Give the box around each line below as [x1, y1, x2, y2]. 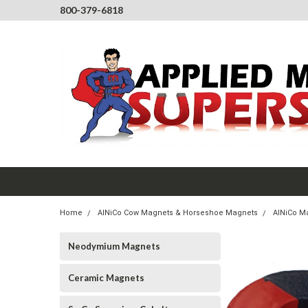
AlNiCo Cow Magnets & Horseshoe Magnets [98, 208, 258, 217]
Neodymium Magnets [68, 241, 160, 252]
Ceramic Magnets [68, 272, 144, 283]
